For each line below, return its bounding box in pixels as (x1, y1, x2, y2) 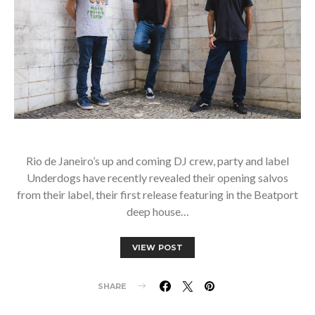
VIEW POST (131, 242, 184, 252)
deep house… (126, 204, 189, 218)
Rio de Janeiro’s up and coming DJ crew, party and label (26, 153, 289, 167)
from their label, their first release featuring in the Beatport (17, 187, 298, 201)
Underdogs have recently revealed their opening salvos (27, 170, 288, 184)
